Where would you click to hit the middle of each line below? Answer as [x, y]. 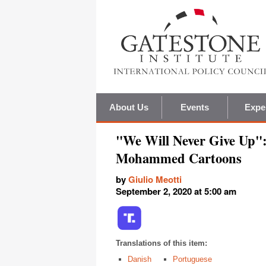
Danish [140, 259]
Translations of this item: [161, 243]
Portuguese [192, 259]
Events [195, 107]
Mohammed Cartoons [179, 159]
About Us [129, 107]
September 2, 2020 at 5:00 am [176, 191]
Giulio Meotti [155, 180]
